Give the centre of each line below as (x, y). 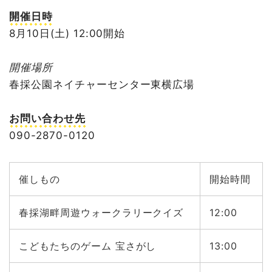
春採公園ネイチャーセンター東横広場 (102, 84)
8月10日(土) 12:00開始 (67, 33)
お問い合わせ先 (47, 118)
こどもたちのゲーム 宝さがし (88, 246)
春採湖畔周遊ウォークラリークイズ (101, 212)
